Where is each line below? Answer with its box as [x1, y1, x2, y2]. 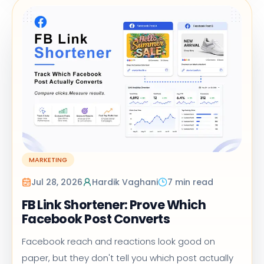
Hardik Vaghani [92, 176, 158, 188]
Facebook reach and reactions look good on [22, 235, 215, 247]
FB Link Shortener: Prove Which [22, 196, 206, 213]
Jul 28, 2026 [31, 176, 82, 188]
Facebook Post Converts [22, 210, 170, 227]
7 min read [167, 176, 213, 188]
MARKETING [29, 154, 67, 164]
